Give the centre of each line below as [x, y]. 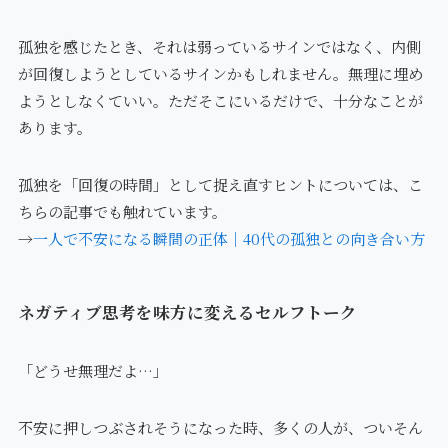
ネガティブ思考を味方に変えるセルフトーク [187, 312]
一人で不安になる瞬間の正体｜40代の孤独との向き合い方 [228, 238]
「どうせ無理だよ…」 [92, 371]
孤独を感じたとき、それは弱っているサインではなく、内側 [219, 46]
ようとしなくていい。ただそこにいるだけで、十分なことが [220, 100]
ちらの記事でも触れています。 [122, 211]
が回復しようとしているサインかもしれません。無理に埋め [220, 73]
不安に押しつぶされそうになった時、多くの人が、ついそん [220, 428]
